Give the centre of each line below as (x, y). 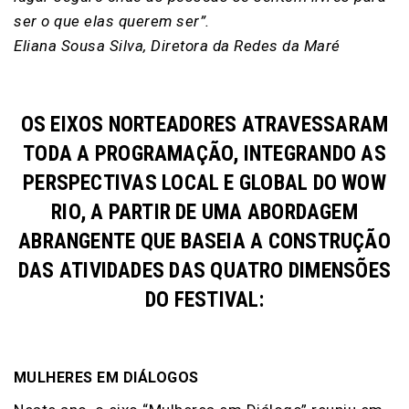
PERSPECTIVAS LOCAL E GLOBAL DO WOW (204, 183)
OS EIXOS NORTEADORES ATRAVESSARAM (204, 124)
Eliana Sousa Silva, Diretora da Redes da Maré (177, 45)
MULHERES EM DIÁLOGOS (106, 377)
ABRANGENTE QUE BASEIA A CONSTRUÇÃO (204, 241)
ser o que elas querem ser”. (112, 21)
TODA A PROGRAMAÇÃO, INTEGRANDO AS (204, 153)
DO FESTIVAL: (204, 299)
